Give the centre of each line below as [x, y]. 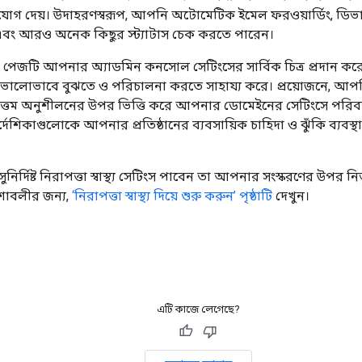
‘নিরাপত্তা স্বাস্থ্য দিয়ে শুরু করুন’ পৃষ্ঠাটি [172, 196]
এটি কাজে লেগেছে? [198, 309]
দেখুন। [291, 196]
